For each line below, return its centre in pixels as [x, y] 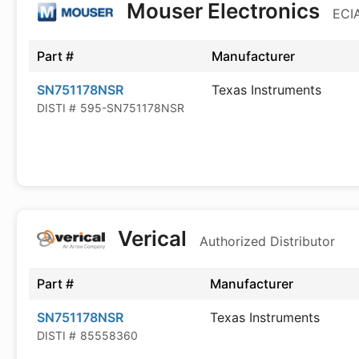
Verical [152, 238]
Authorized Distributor [267, 241]
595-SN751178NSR [132, 108]
